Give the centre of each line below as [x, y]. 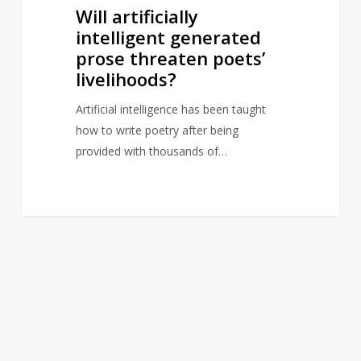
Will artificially [137, 17]
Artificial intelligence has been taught [170, 110]
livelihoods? [126, 79]
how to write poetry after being [157, 131]
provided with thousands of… [151, 151]
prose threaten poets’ [170, 58]
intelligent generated [168, 37]
